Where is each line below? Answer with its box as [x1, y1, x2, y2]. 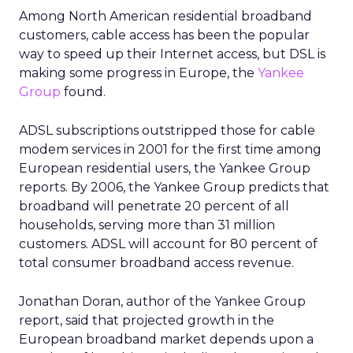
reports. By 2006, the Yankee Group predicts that [19, 180, 329, 195]
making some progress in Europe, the [19, 65, 258, 80]
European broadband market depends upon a [19, 332, 314, 347]
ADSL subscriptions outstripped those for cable [19, 123, 315, 138]
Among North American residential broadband [19, 9, 312, 24]
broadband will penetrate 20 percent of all [19, 199, 289, 214]
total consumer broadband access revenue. [19, 255, 294, 270]
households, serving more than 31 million [19, 217, 275, 232]
